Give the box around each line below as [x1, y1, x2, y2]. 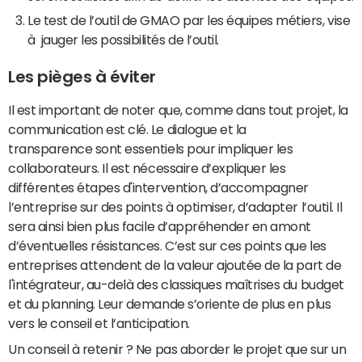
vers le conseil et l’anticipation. [8, 317, 193, 330]
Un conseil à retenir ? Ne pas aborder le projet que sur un [8, 343, 347, 356]
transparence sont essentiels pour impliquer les [8, 142, 293, 155]
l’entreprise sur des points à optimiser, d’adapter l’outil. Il [8, 200, 343, 213]
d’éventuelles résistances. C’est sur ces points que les [8, 239, 326, 252]
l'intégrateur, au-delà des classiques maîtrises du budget [8, 278, 344, 291]
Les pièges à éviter [8, 69, 156, 85]
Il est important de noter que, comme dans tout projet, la [8, 103, 348, 116]
